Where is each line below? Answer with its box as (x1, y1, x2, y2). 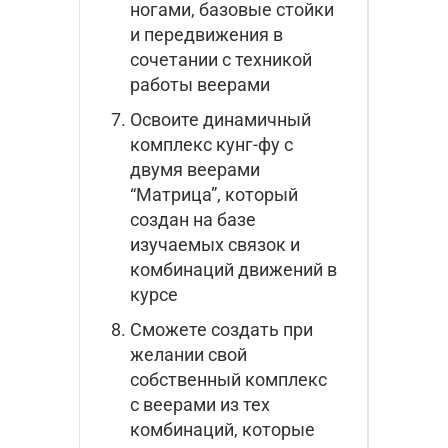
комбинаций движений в (130, 258, 337, 280)
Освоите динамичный (130, 108, 311, 130)
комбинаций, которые (130, 418, 315, 440)
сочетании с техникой (130, 48, 312, 70)
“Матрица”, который (130, 183, 298, 205)
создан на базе (130, 208, 256, 230)
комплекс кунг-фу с (130, 133, 293, 155)
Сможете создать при (130, 318, 313, 340)
